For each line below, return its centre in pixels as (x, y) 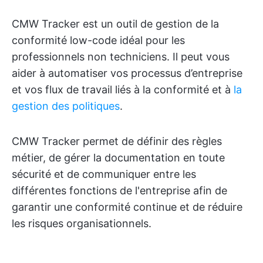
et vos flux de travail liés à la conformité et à (123, 90)
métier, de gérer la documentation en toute (118, 158)
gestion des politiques (66, 106)
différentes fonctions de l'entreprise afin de (119, 191)
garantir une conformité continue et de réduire (127, 207)
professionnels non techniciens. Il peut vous (121, 57)
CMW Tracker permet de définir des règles (117, 141)
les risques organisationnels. (82, 224)
